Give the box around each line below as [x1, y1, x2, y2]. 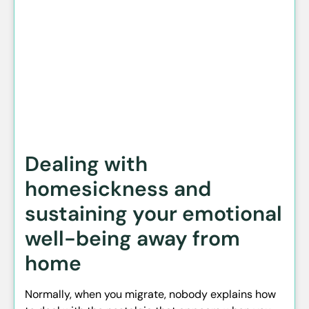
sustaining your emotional [25, 199, 282, 227]
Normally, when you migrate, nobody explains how [25, 286, 276, 301]
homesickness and [25, 175, 211, 202]
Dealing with [25, 150, 148, 177]
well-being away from [25, 224, 240, 252]
